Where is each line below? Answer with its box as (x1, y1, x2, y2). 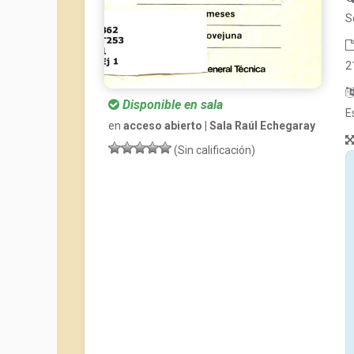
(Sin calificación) (171, 144, 255, 157)
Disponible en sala (119, 97, 223, 113)
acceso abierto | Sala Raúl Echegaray (123, 119, 315, 133)
